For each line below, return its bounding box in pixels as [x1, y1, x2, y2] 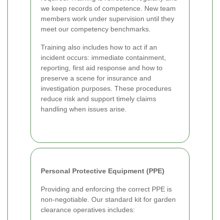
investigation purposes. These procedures [41, 84, 171, 93]
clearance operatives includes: [41, 206, 135, 214]
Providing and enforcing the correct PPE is [41, 185, 172, 193]
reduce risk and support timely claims [41, 95, 156, 103]
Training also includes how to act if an [41, 43, 157, 52]
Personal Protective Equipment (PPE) [41, 167, 165, 175]
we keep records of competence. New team [41, 4, 176, 13]
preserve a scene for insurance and [41, 74, 151, 82]
